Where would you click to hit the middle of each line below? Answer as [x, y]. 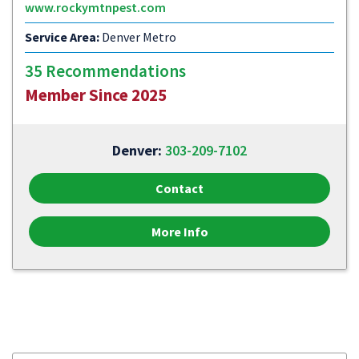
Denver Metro [138, 37]
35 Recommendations [105, 71]
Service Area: [62, 37]
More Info [179, 232]
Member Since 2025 [96, 95]
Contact [179, 188]
